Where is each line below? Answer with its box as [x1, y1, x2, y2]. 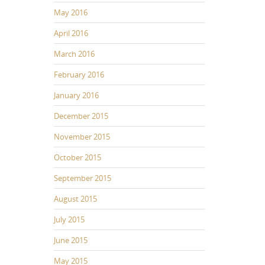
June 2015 [54, 234, 88, 245]
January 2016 [54, 89, 99, 101]
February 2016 [54, 69, 104, 80]
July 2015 [54, 214, 85, 225]
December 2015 [54, 110, 108, 121]
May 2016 [54, 7, 88, 18]
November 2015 [54, 131, 110, 142]
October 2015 [54, 151, 101, 163]
